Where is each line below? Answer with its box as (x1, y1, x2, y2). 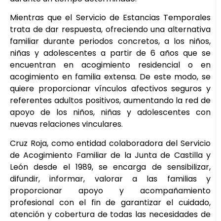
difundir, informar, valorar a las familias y (10, 173, 211, 184)
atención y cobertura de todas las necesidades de (10, 208, 211, 220)
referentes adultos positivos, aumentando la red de (10, 95, 211, 107)
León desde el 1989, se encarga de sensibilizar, (10, 161, 211, 173)
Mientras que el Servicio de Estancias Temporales (10, 12, 211, 24)
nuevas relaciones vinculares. (10, 118, 123, 130)
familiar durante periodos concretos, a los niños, (10, 36, 211, 47)
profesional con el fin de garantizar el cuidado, (10, 196, 211, 208)
